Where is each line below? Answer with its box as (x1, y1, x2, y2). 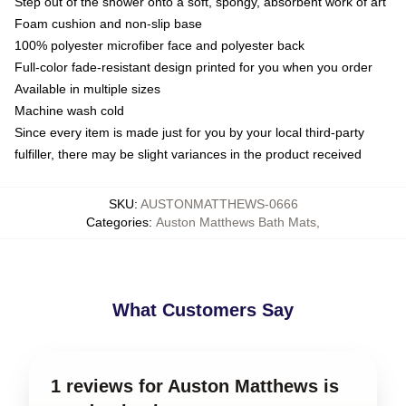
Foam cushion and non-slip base (14, 15, 202, 31)
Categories (86, 214, 149, 229)
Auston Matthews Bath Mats (156, 214, 316, 229)
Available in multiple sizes (14, 81, 160, 96)
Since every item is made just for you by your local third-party (14, 124, 364, 140)
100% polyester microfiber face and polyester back (14, 37, 304, 53)
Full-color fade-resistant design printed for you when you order (14, 59, 372, 74)
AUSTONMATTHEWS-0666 (140, 196, 298, 211)
